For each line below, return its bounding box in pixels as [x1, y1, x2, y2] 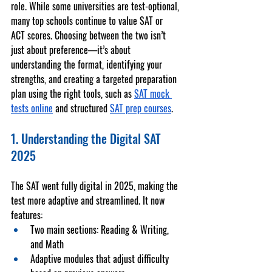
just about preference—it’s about [11, 42, 133, 57]
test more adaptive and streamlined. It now [11, 193, 167, 208]
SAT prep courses [110, 101, 171, 115]
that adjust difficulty [93, 251, 171, 266]
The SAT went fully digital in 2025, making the [11, 178, 180, 193]
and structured [53, 101, 110, 115]
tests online [11, 101, 53, 115]
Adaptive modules [30, 251, 93, 266]
